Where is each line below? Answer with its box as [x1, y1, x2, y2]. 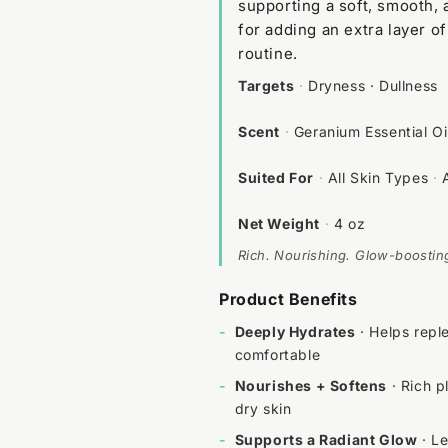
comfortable [234, 345, 321, 363]
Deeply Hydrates [234, 322, 356, 340]
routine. [238, 43, 298, 63]
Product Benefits [219, 288, 358, 309]
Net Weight [238, 214, 320, 232]
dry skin [234, 399, 292, 417]
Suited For [238, 168, 314, 186]
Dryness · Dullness [308, 76, 438, 94]
